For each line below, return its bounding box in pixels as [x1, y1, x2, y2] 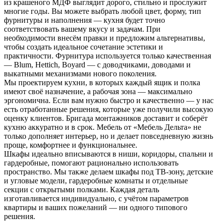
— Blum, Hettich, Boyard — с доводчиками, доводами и [4, 60, 191, 69]
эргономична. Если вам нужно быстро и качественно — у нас [4, 96, 214, 105]
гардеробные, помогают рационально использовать [4, 159, 178, 167]
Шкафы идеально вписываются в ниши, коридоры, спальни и [4, 150, 213, 159]
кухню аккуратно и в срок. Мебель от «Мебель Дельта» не [4, 123, 201, 132]
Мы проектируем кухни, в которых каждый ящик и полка [4, 78, 200, 87]
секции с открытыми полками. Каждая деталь [4, 185, 159, 194]
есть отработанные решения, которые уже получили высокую [4, 105, 213, 114]
